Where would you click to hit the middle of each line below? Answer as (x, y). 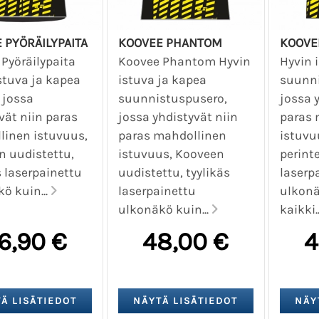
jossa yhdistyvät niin (178, 116)
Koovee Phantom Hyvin (185, 61)
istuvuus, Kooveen (172, 153)
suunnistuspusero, (173, 98)
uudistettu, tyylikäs (174, 172)
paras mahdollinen (173, 135)
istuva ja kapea (163, 79)
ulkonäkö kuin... (165, 209)
